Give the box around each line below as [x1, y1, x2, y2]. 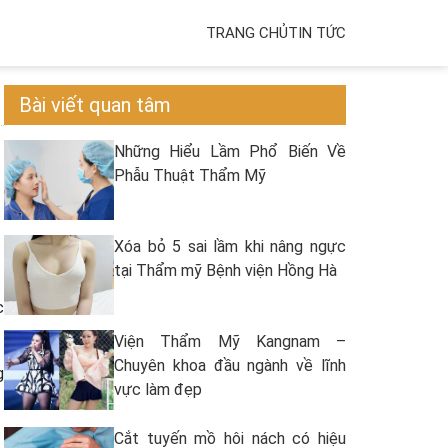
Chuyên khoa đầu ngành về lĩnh [114, 356, 346, 375]
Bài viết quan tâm [19, 93, 171, 117]
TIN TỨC [288, 24, 346, 42]
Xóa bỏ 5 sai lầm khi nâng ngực [114, 237, 346, 256]
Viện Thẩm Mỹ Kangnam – [114, 332, 346, 351]
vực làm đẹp [114, 380, 202, 399]
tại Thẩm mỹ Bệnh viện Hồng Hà [114, 261, 337, 280]
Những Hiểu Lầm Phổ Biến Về [114, 142, 346, 161]
